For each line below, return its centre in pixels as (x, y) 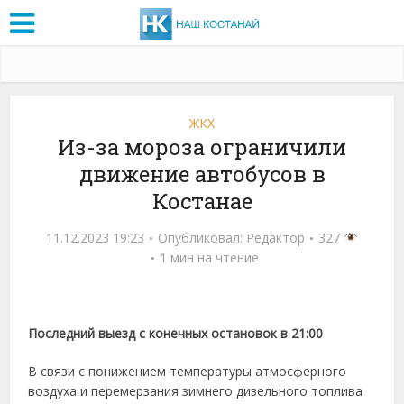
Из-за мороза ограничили (202, 147)
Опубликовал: (202, 237)
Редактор (276, 237)
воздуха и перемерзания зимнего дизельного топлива (196, 390)
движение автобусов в (202, 174)
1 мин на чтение (209, 257)
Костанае (202, 201)
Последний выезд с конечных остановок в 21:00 (176, 333)
